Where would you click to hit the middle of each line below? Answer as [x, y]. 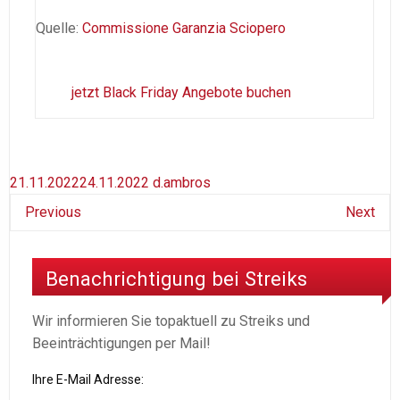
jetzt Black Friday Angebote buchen [181, 92]
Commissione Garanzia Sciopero [184, 28]
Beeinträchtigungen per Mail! [121, 344]
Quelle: [59, 28]
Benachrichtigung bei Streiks [176, 279]
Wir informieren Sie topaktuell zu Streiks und [171, 321]
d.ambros [182, 182]
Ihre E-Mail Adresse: [88, 380]
